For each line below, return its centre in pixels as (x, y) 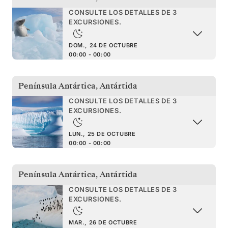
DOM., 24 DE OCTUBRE (103, 45)
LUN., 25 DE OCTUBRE (102, 134)
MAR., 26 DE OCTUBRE (103, 222)
